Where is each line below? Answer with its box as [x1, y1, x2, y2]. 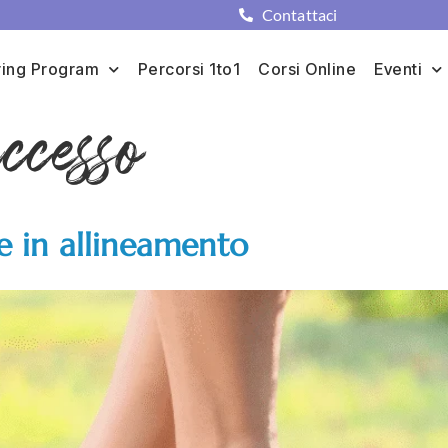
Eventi [374, 59, 423, 79]
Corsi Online [258, 59, 357, 79]
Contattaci [261, 5, 338, 24]
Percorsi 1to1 [137, 59, 241, 79]
